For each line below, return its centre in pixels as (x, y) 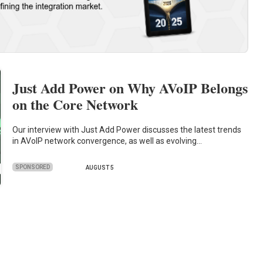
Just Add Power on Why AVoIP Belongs (130, 88)
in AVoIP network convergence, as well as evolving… (107, 141)
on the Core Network (75, 104)
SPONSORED (33, 167)
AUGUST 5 (100, 168)
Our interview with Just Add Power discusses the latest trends (127, 129)
